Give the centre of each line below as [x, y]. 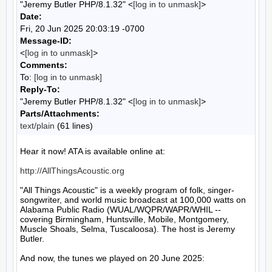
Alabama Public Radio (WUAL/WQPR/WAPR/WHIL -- [121, 209]
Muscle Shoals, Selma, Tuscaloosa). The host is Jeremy [127, 229]
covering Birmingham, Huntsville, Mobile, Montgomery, [124, 219]
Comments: [44, 65]
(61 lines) [74, 126]
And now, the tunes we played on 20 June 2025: [112, 258]
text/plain [37, 126]
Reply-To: [40, 89]
